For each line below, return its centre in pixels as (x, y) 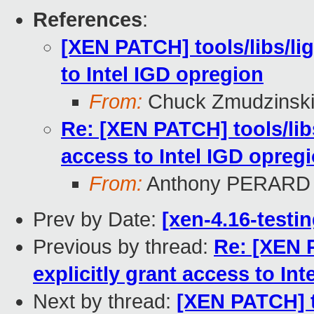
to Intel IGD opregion (162, 75)
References (88, 20)
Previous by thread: (123, 247)
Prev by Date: (97, 220)
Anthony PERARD (226, 184)
